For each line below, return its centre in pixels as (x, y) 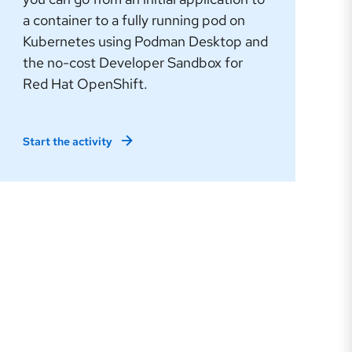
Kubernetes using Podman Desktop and (146, 41)
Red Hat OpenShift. (87, 83)
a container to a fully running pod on (134, 20)
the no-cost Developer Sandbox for (133, 62)
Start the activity (68, 141)
